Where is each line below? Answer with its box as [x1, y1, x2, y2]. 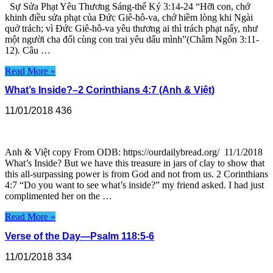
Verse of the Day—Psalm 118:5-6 [5, 230, 154, 241]
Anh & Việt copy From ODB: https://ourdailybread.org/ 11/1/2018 [5, 147, 263, 158]
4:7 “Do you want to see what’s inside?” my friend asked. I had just [5, 180, 264, 191]
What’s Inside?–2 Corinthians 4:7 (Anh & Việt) [5, 85, 214, 96]
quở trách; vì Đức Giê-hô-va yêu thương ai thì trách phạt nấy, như [5, 23, 258, 34]
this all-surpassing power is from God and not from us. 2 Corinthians [5, 169, 268, 180]
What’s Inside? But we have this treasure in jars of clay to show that [5, 158, 264, 169]
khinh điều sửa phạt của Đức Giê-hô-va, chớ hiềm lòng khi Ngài [5, 12, 253, 23]
